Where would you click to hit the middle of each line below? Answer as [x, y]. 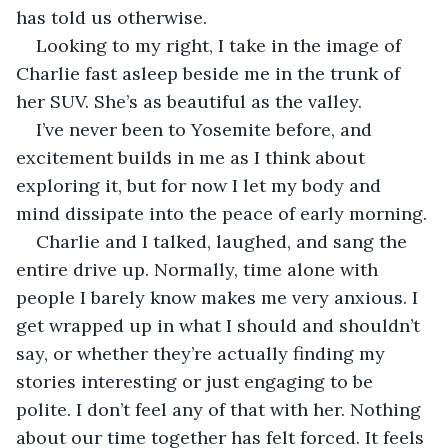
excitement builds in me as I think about [193, 157]
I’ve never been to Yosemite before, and [206, 129]
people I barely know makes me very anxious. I [219, 297]
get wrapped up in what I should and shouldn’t [220, 325]
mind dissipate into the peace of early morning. [221, 213]
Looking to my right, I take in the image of [221, 45]
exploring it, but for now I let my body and [201, 185]
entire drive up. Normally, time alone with [199, 269]
